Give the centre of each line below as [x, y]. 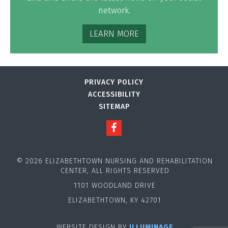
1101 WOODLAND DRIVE [115, 186]
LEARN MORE [114, 34]
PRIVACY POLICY [114, 82]
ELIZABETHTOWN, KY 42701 [115, 200]
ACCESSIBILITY [114, 94]
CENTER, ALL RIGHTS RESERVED [115, 171]
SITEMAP [114, 107]
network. [114, 10]
